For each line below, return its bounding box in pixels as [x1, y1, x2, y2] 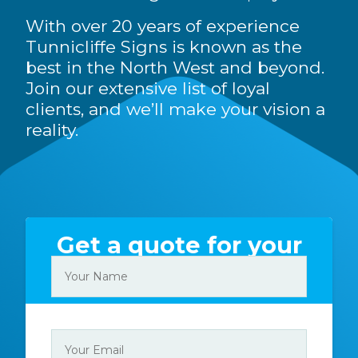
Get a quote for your [56, 231, 302, 260]
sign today [114, 261, 244, 290]
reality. [26, 120, 78, 141]
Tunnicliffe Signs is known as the [26, 37, 302, 58]
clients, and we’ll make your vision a [26, 99, 325, 120]
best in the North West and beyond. [26, 58, 324, 78]
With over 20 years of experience [26, 16, 300, 37]
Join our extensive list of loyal [26, 78, 270, 99]
